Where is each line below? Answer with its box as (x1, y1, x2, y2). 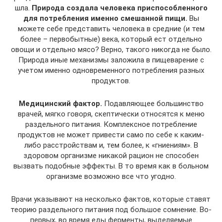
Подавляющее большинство (102, 99, 204, 108)
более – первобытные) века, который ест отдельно (20, 34, 202, 44)
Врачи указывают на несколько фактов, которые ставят (11, 194, 211, 204)
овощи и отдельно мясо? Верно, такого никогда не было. (10, 45, 212, 54)
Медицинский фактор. (18, 99, 102, 108)
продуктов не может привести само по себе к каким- (18, 130, 204, 139)
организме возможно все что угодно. (46, 171, 176, 181)
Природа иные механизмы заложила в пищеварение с (18, 55, 204, 64)
